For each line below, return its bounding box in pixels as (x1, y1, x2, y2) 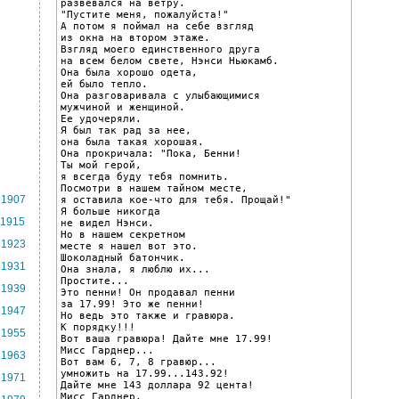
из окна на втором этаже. (61, 31, 210, 44)
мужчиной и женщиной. (61, 101, 185, 113)
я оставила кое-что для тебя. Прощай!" (61, 193, 291, 206)
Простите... (61, 274, 129, 287)
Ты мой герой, (61, 159, 142, 171)
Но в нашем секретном (61, 228, 185, 240)
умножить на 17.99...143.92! (61, 367, 229, 379)
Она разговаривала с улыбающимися (61, 89, 260, 102)
